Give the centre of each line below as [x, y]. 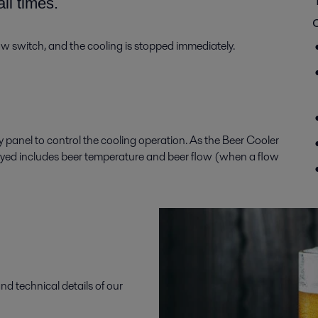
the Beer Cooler [241, 140]
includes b [42, 157]
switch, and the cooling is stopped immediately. [124, 46]
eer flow [194, 157]
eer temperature [107, 157]
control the [74, 140]
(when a [235, 157]
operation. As [170, 140]
